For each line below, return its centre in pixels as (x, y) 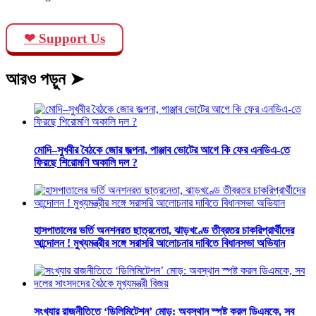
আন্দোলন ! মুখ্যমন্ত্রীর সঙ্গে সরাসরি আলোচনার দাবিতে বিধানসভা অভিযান (159, 243)
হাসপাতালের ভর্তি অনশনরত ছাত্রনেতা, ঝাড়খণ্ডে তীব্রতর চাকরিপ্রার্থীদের (164, 231)
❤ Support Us (65, 38)
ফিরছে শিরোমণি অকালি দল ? (86, 162)
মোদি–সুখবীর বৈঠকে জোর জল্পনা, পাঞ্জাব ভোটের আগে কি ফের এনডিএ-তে (162, 150)
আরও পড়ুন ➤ (45, 79)
